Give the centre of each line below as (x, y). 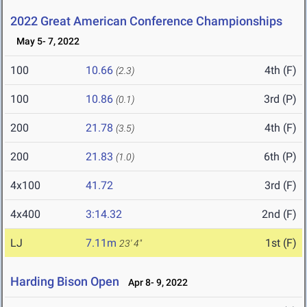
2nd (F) (279, 214)
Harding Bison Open (65, 282)
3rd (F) (281, 186)
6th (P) (280, 157)
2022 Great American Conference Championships (146, 21)
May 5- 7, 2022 (45, 41)
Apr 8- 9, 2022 (155, 283)
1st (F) (281, 243)
